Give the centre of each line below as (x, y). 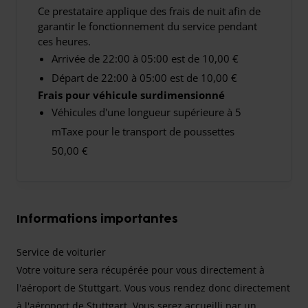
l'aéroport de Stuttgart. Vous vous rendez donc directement (153, 287)
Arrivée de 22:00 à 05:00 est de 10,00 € (145, 58)
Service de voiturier (61, 252)
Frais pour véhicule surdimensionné (131, 95)
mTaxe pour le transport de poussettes (143, 131)
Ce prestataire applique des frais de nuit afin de (149, 11)
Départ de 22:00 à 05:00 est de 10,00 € (144, 77)
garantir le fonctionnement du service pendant (147, 26)
